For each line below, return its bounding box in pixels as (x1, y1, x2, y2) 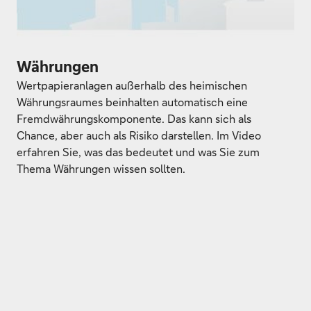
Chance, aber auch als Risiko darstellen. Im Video (17, 128, 261, 142)
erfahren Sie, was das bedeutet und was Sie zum (17, 144, 260, 159)
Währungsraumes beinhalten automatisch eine (17, 94, 248, 109)
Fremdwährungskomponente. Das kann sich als (17, 111, 251, 126)
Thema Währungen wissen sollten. (17, 161, 185, 176)
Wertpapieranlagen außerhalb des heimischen (17, 78, 247, 92)
